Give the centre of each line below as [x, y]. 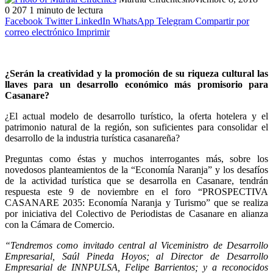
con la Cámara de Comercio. [60, 224]
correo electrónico [39, 32]
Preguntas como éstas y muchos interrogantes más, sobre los [136, 158]
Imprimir [93, 32]
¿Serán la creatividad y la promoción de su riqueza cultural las [136, 73]
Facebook [24, 21]
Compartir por [222, 21]
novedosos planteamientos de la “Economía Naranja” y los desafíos [136, 169]
